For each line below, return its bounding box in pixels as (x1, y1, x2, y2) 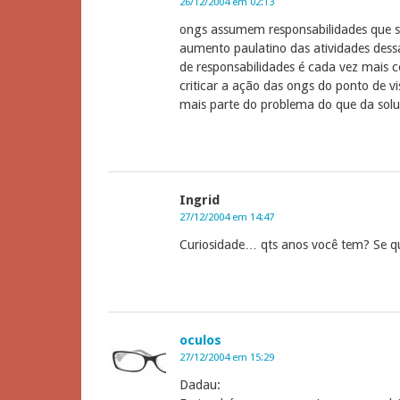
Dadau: (179, 378, 221, 393)
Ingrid (179, 192, 220, 209)
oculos (179, 332, 221, 349)
